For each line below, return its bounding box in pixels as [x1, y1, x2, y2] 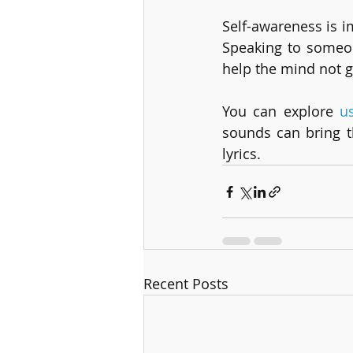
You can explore [222, 102, 340, 121]
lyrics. [222, 144, 269, 164]
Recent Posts [143, 274, 229, 294]
